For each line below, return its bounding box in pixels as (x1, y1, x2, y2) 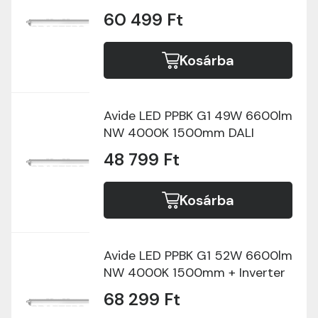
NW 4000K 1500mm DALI (104, 124, 254, 141)
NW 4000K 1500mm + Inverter (104, 264, 285, 281)
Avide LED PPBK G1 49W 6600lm (104, 107, 292, 124)
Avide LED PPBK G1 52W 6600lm (104, 247, 292, 264)
